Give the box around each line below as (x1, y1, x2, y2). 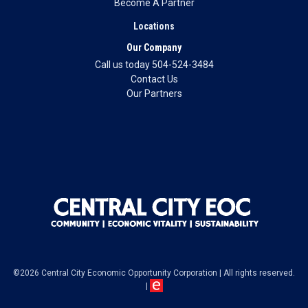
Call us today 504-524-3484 (94, 59, 214, 70)
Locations (133, 21, 175, 32)
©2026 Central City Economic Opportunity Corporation (13, 268, 217, 278)
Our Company (126, 42, 181, 53)
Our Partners (126, 88, 182, 99)
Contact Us (130, 74, 178, 85)
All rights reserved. (223, 268, 295, 278)
